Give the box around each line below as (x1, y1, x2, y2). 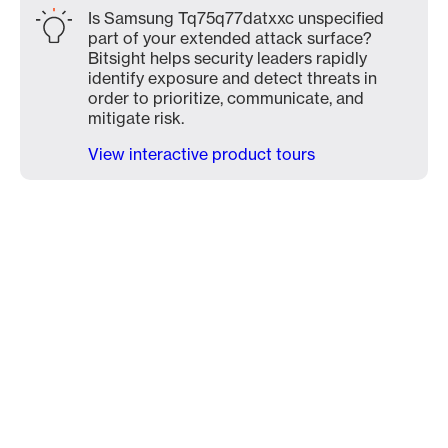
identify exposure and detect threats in (88, 68, 377, 88)
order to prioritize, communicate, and (88, 88, 364, 108)
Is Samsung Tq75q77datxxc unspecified (88, 8, 384, 28)
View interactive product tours (88, 144, 315, 164)
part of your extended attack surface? (88, 28, 372, 48)
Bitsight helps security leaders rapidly (88, 48, 367, 68)
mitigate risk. (88, 108, 184, 128)
